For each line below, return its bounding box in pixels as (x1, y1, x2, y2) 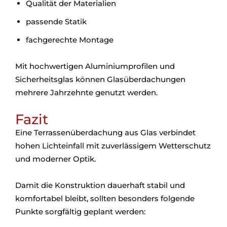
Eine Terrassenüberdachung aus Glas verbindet (15, 128, 196, 137)
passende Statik (26, 17, 87, 26)
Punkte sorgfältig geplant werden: (15, 207, 145, 216)
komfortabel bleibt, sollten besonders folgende (15, 194, 195, 203)
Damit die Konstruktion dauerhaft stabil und (15, 180, 185, 190)
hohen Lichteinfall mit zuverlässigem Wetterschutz (15, 141, 211, 150)
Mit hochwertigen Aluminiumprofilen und (15, 61, 175, 71)
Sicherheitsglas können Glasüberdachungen (15, 74, 185, 84)
